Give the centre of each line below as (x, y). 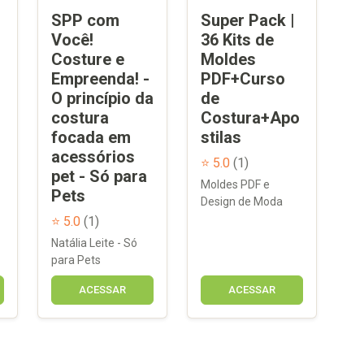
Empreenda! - (100, 78)
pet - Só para (99, 176)
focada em (91, 137)
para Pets (76, 260)
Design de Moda (242, 201)
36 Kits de (237, 39)
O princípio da (102, 98)
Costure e (88, 59)
